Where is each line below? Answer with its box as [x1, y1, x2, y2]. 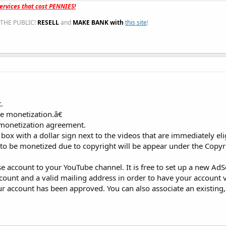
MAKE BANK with [73, 18, 125, 27]
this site [125, 18, 147, 27]
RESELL [37, 18, 59, 27]
